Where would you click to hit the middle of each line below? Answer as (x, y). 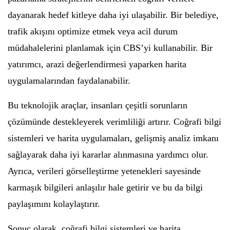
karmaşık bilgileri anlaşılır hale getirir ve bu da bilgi (105, 187)
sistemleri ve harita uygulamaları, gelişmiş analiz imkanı (113, 138)
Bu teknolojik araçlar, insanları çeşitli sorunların (98, 105)
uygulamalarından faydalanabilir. (69, 80)
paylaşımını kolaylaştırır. (54, 204)
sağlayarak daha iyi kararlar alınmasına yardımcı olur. (108, 154)
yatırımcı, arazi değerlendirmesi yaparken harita (97, 64)
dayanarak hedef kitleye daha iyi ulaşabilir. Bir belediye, (113, 15)
